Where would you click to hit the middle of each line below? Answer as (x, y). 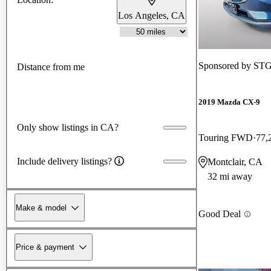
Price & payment (45, 247)
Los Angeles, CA (152, 15)
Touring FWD (226, 138)
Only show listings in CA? (68, 127)
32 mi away (230, 177)
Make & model (41, 207)
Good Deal (220, 214)
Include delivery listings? (64, 161)
